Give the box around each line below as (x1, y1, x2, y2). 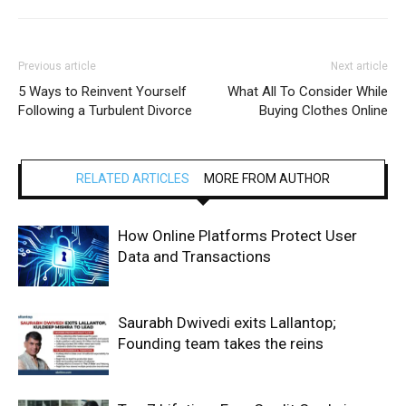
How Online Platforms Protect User (118, 227, 357, 246)
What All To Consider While (227, 83, 388, 101)
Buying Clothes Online (259, 102, 388, 120)
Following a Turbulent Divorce (18, 102, 192, 120)
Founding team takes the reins (118, 334, 324, 353)
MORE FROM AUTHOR (204, 171, 330, 187)
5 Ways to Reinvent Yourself (18, 83, 187, 101)
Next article (331, 60, 388, 73)
